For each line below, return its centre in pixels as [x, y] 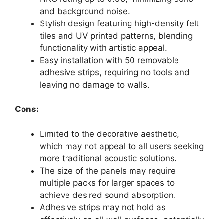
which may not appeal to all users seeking [122, 146]
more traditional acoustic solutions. [108, 158]
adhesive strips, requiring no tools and [115, 72]
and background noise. [85, 11]
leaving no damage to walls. [95, 84]
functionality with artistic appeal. [103, 48]
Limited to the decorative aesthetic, [109, 134]
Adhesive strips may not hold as [103, 207]
